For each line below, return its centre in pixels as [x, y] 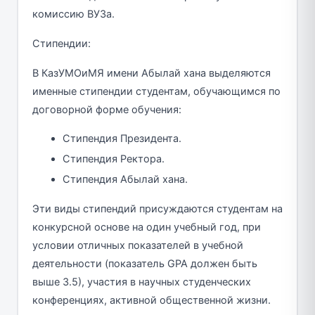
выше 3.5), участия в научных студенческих [141, 282]
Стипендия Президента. [122, 139]
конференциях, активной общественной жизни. [151, 301]
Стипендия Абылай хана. [125, 180]
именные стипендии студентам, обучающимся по [156, 92]
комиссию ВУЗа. [73, 14]
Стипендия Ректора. [114, 159]
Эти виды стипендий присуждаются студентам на [157, 209]
